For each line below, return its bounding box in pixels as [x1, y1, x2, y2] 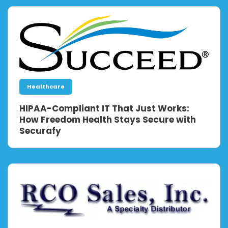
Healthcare [27, 82, 65, 91]
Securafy [19, 125, 61, 137]
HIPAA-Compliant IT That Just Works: [19, 102, 189, 115]
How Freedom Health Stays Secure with [19, 113, 196, 126]
